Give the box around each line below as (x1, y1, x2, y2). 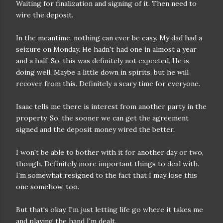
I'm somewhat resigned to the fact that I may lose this (16, 171, 197, 180)
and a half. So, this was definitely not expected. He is (16, 56, 189, 65)
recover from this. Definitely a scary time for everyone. (16, 79, 200, 88)
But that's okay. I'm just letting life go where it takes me (16, 205, 203, 214)
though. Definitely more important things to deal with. (16, 159, 199, 168)
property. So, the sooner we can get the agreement (16, 113, 189, 122)
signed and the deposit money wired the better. (16, 125, 175, 134)
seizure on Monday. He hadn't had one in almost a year (16, 45, 197, 54)
